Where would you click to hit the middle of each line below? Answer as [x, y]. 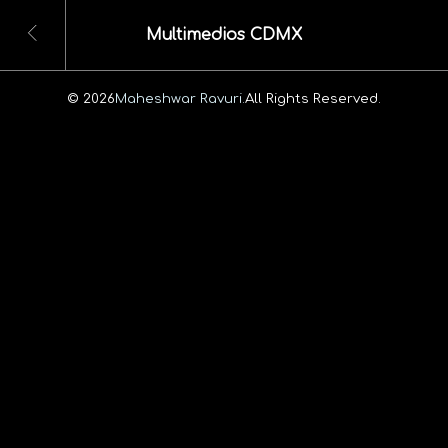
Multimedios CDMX [224, 35]
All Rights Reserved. [313, 98]
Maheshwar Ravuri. [180, 98]
